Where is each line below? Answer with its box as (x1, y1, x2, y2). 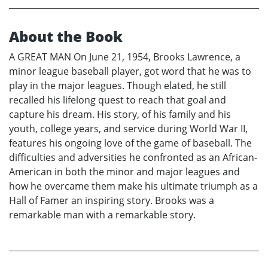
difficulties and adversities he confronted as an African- (9, 151, 257, 165)
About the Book (9, 26, 123, 47)
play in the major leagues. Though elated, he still (9, 79, 226, 93)
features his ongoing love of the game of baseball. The (9, 136, 252, 150)
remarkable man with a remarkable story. (9, 208, 196, 222)
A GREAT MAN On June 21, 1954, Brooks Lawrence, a (9, 50, 240, 64)
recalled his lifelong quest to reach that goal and (9, 93, 226, 107)
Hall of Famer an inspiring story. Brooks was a (9, 194, 214, 208)
